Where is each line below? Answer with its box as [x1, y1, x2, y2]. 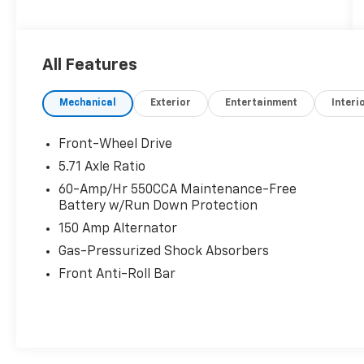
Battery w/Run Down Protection [58, 200, 258, 214]
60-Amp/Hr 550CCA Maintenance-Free [58, 184, 297, 197]
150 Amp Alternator [58, 223, 178, 236]
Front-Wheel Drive [58, 138, 173, 152]
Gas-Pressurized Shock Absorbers [58, 245, 270, 259]
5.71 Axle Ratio [58, 161, 146, 175]
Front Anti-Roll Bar [58, 268, 176, 282]
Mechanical [59, 98, 117, 109]
